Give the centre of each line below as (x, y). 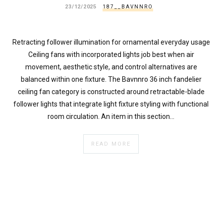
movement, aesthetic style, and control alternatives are (111, 67)
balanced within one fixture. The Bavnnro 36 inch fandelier (111, 80)
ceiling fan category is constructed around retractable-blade (111, 92)
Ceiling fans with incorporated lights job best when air (111, 55)
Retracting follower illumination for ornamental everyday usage (111, 42)
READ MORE (111, 144)
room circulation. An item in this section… (111, 117)
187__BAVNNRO (128, 6)
